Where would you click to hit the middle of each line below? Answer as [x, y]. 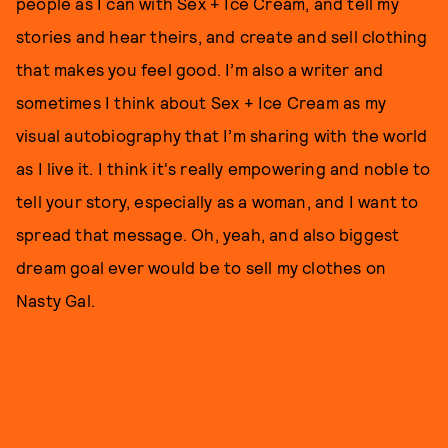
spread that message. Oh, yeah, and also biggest [208, 234]
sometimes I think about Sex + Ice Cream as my [201, 102]
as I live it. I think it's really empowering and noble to [223, 168]
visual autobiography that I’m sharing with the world [222, 135]
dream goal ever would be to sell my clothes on [201, 267]
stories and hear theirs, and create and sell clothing [222, 36]
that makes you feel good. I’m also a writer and [200, 69]
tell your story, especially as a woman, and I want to [217, 201]
